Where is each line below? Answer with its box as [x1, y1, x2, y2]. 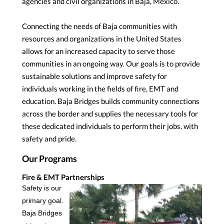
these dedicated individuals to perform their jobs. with [22, 121, 198, 131]
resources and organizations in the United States [22, 34, 181, 43]
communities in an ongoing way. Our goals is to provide [22, 59, 200, 68]
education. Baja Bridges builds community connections [22, 96, 199, 106]
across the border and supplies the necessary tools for [22, 109, 198, 118]
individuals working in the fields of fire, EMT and [22, 84, 178, 93]
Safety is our [22, 184, 61, 192]
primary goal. [22, 196, 63, 205]
